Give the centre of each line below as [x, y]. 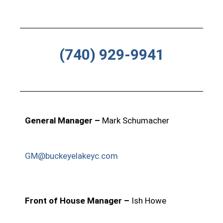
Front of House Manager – [78, 201]
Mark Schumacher [136, 121]
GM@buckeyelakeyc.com [71, 156]
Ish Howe [149, 201]
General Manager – [63, 121]
